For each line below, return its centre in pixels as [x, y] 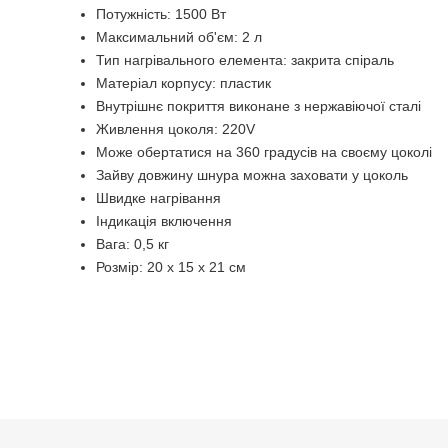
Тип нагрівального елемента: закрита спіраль [245, 60]
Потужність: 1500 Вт [161, 14]
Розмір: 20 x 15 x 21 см [171, 267]
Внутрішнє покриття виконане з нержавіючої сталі [258, 106]
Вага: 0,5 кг [132, 244]
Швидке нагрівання [158, 198]
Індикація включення [164, 221]
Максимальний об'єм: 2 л [179, 37]
